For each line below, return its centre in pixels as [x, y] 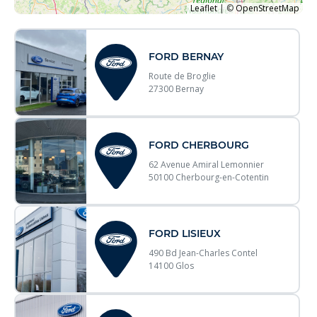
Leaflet [204, 8]
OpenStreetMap [267, 8]
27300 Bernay [177, 88]
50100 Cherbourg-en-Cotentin [209, 177]
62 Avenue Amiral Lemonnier [207, 164]
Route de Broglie [183, 76]
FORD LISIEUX [185, 233]
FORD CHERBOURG [199, 145]
